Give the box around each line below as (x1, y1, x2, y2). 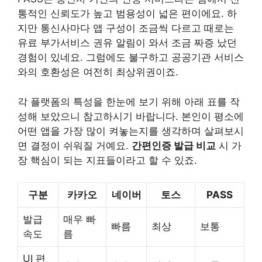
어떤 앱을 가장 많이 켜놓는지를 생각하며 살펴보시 (18, 125, 244, 137)
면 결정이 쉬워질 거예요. (18, 139, 132, 151)
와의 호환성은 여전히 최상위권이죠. (18, 66, 178, 78)
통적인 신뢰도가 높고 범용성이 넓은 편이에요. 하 (18, 8, 237, 20)
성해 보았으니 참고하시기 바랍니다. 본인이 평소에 (18, 110, 244, 122)
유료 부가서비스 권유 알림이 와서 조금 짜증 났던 (18, 37, 237, 49)
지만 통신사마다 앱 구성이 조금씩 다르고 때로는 (18, 22, 234, 35)
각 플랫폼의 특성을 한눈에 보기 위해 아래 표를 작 (18, 95, 240, 108)
